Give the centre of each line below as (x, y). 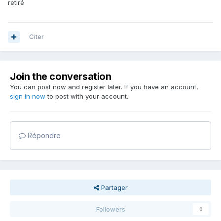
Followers (110, 209)
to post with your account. (87, 96)
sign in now (28, 96)
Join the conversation (61, 77)
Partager (113, 188)
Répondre (43, 136)
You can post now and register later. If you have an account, (104, 87)
